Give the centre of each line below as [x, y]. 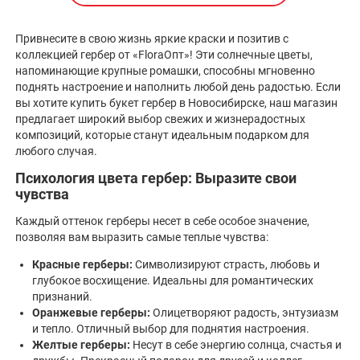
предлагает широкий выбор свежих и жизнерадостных [160, 119]
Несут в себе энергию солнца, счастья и [236, 345]
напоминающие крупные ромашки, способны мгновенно [165, 70]
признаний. [62, 297]
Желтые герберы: [81, 345]
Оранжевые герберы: [91, 313]
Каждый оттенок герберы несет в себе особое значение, [162, 221]
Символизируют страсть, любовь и [226, 265]
